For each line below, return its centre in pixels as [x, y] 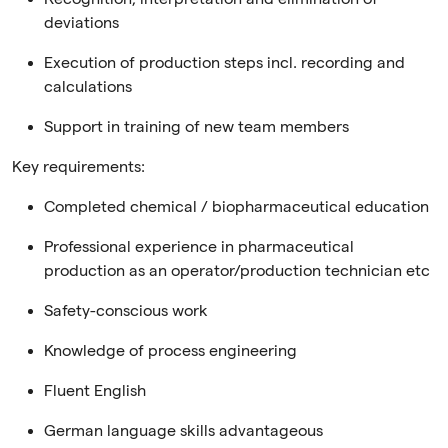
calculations [88, 87]
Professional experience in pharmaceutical [199, 247]
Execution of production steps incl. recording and [224, 63]
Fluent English [95, 391]
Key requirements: [78, 167]
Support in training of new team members [196, 127]
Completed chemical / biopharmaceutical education [236, 207]
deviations [81, 23]
